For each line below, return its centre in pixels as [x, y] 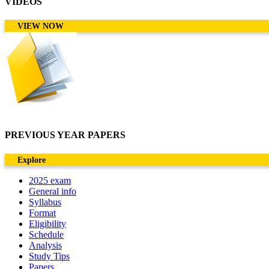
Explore [32, 160]
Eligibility [47, 223]
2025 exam [50, 180]
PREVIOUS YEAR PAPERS [65, 135]
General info [53, 191]
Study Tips [49, 256]
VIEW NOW [41, 26]
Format [42, 213]
